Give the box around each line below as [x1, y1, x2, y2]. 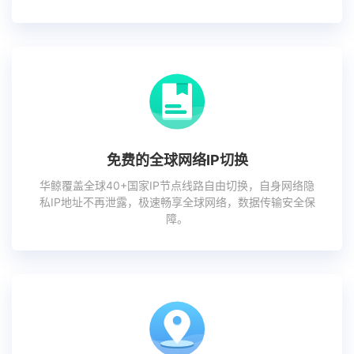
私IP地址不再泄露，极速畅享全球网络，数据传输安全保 [39, 195, 315, 209]
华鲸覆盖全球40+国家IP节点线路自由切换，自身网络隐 [40, 179, 314, 193]
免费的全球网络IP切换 [106, 152, 248, 169]
